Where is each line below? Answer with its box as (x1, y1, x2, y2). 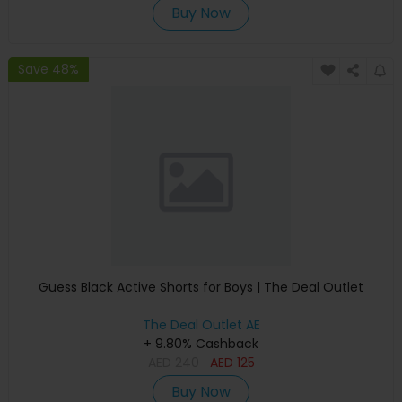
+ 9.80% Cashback (144, 334, 258, 353)
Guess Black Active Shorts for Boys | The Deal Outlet (39, 277, 363, 296)
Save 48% (18, 60, 79, 79)
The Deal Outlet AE (142, 315, 260, 334)
